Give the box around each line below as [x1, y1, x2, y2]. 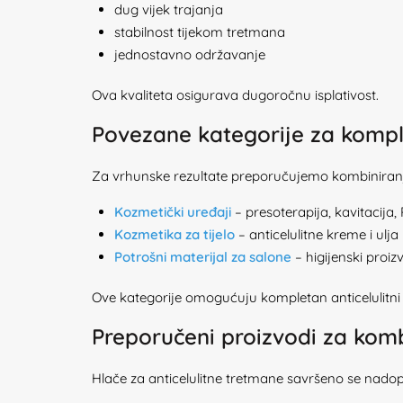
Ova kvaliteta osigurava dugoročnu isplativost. [92, 86, 379, 103]
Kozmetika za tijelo [114, 226, 235, 243]
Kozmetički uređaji [114, 203, 231, 220]
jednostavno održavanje [114, 46, 265, 63]
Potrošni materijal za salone [114, 248, 291, 265]
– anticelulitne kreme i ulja [235, 226, 399, 243]
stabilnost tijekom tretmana [114, 23, 285, 40]
